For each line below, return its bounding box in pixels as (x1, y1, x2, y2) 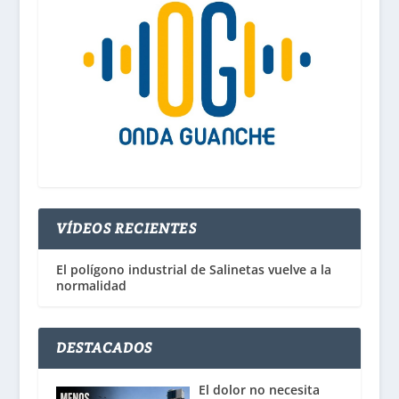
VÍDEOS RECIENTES (55, 219, 197, 239)
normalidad (55, 277, 126, 295)
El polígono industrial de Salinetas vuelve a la (55, 261, 331, 279)
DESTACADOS (55, 338, 153, 358)
